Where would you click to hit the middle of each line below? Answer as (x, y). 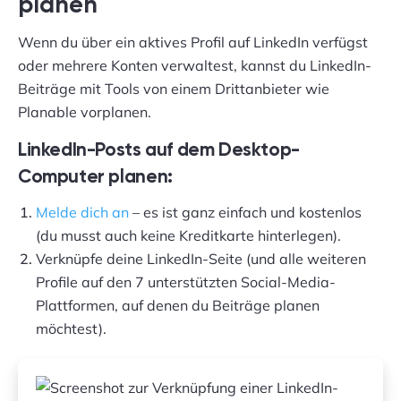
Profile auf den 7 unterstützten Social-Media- (186, 282)
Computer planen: (95, 178)
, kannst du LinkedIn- (303, 65)
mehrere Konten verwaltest (143, 65)
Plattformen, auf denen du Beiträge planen (178, 305)
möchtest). (71, 328)
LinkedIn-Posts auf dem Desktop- (159, 151)
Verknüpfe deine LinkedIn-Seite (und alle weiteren (201, 259)
